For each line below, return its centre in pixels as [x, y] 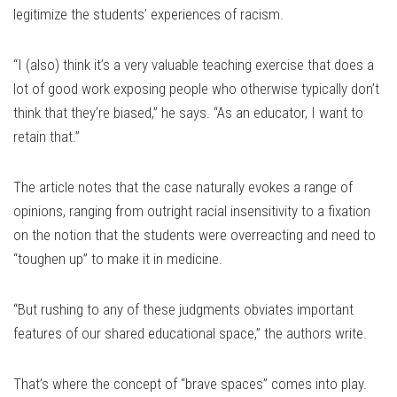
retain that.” [47, 137]
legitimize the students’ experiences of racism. [148, 15]
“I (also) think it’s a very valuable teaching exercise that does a [194, 65]
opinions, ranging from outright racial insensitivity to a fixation [192, 211]
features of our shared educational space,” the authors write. [190, 334]
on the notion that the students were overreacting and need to [195, 235]
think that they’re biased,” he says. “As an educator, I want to [188, 113]
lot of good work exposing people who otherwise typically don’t [196, 89]
